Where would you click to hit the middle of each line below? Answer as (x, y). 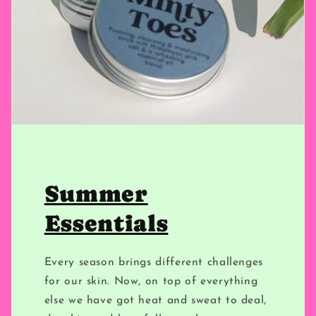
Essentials (106, 223)
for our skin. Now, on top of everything (151, 281)
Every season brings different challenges (153, 262)
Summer (96, 194)
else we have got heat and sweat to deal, (155, 300)
